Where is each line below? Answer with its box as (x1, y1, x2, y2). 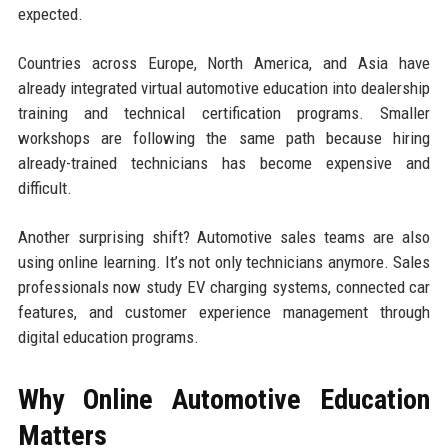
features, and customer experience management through (17, 301, 431, 322)
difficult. (17, 177, 72, 198)
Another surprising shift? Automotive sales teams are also (17, 226, 431, 247)
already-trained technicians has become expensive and (17, 152, 431, 173)
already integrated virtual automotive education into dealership (17, 77, 431, 98)
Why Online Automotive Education (17, 382, 431, 416)
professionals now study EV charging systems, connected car (17, 276, 431, 297)
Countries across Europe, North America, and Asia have (17, 52, 431, 73)
